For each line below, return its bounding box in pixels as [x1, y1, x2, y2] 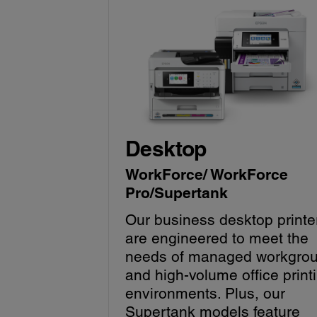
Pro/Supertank [125, 184, 229, 202]
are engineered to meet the [125, 229, 309, 248]
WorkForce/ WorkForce [125, 166, 289, 184]
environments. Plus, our [125, 284, 286, 303]
